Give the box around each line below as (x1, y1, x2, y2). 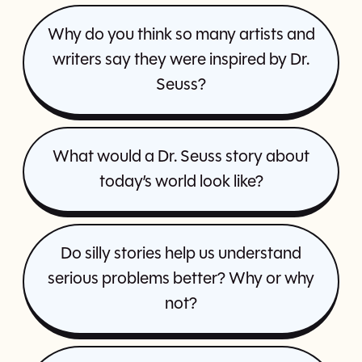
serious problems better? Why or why (48, 270, 314, 288)
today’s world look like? (99, 173, 263, 191)
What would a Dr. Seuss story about (53, 148, 309, 166)
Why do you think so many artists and (47, 26, 315, 44)
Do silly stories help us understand (61, 245, 301, 263)
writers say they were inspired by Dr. (53, 51, 309, 69)
